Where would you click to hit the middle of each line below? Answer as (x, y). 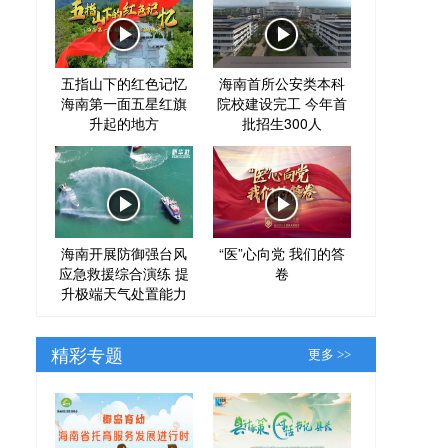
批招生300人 (282, 122)
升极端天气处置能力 (124, 292)
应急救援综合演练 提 (124, 272)
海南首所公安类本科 (282, 82)
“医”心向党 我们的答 (282, 252)
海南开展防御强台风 (124, 252)
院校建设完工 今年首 (282, 102)
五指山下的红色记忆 (124, 82)
